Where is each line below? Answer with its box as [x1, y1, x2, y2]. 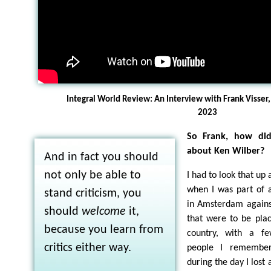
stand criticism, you [44, 187, 142, 200]
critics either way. [44, 241, 131, 254]
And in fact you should [44, 151, 158, 163]
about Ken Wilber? [186, 146, 264, 156]
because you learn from [44, 223, 163, 236]
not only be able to [44, 169, 141, 181]
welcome [81, 205, 126, 218]
